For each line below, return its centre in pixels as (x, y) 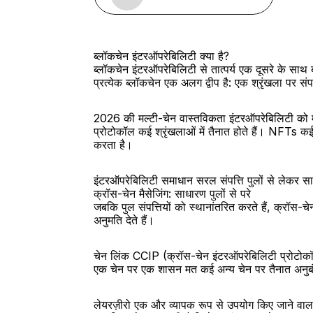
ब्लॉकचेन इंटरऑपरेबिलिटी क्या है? (162, 56)
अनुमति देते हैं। (124, 220)
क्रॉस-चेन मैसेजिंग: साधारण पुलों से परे (173, 194)
